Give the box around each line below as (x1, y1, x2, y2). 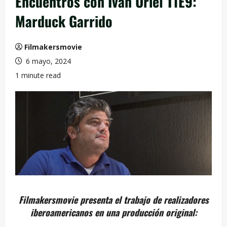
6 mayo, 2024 (24, 56, 71, 66)
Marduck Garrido (15, 11, 112, 31)
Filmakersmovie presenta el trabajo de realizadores (18, 193, 209, 207)
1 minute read (15, 70, 61, 80)
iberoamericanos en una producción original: (30, 206, 197, 219)
